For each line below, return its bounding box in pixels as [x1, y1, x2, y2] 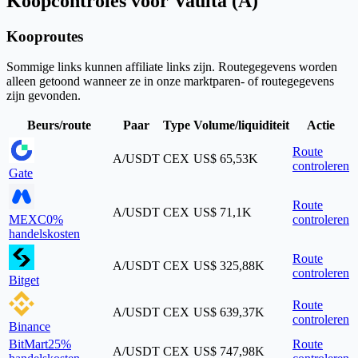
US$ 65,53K [193, 152, 258, 166]
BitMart [9, 337, 48, 352]
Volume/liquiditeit [193, 118, 289, 133]
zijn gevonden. [6, 89, 81, 103]
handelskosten [9, 227, 80, 241]
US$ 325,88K [193, 259, 265, 273]
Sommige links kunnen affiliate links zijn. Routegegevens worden [6, 60, 337, 74]
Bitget [9, 273, 39, 288]
